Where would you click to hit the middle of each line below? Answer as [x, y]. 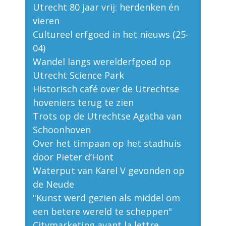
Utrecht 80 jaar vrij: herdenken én [106, 7]
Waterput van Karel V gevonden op [109, 171]
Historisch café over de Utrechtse [106, 89]
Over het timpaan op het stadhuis [107, 144]
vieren [46, 21]
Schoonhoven [62, 130]
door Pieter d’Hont [73, 157]
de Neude [53, 184]
